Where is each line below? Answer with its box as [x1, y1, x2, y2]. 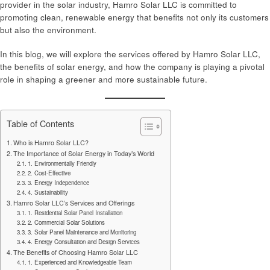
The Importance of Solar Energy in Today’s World [13, 148, 155, 158]
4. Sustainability [28, 187, 69, 196]
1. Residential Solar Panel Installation [28, 208, 123, 217]
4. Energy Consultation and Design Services [28, 237, 140, 246]
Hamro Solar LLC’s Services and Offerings [13, 198, 135, 207]
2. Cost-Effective [28, 168, 71, 177]
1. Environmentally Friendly [28, 159, 97, 168]
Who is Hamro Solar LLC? [13, 137, 89, 147]
